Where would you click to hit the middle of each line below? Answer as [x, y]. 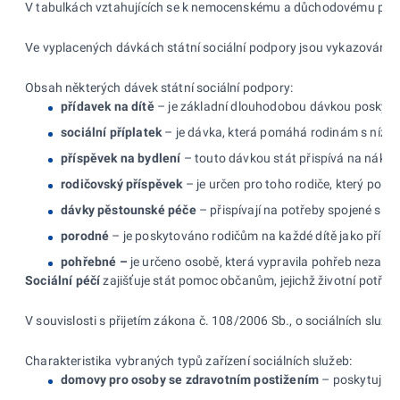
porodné [85, 235]
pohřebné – [94, 261]
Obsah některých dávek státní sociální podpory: [159, 87]
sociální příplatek [112, 132]
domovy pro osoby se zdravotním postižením [190, 379]
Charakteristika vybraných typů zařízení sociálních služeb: [189, 360]
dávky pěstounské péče [129, 209]
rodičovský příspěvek [122, 183]
